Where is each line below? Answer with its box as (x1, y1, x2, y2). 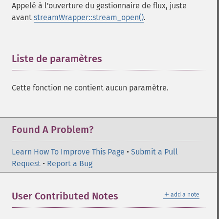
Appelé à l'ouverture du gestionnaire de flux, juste (12, 1, 187, 10)
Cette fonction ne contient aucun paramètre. (12, 83, 169, 92)
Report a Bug (47, 159, 92, 168)
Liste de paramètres (12, 53, 102, 65)
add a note (171, 191, 199, 198)
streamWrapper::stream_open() (34, 13, 144, 22)
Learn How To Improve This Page (12, 147, 125, 156)
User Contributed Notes (12, 190, 118, 202)
